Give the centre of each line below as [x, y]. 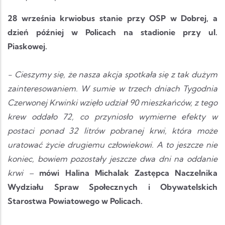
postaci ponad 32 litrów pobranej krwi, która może [113, 130]
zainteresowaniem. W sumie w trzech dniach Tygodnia [113, 88]
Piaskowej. [27, 46]
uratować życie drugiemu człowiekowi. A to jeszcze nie [113, 144]
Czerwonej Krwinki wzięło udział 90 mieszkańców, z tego [113, 102]
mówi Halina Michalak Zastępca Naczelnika [129, 173]
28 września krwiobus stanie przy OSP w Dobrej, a [113, 18]
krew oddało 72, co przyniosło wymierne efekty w [113, 116]
